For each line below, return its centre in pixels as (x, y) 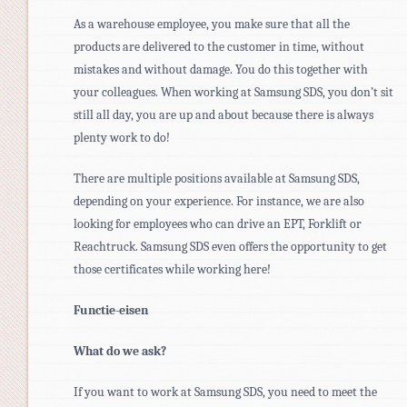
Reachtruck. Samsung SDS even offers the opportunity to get (230, 246)
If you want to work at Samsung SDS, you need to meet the (225, 392)
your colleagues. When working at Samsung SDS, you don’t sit (233, 92)
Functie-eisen (111, 310)
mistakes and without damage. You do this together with (221, 69)
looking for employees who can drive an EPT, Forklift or (218, 223)
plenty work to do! (122, 137)
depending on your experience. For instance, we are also (219, 201)
